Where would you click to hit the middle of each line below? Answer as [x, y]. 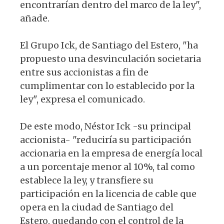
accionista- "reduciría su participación [106, 140]
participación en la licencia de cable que [108, 194]
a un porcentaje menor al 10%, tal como [107, 167]
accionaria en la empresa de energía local [111, 153]
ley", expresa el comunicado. [82, 99]
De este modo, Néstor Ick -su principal [105, 126]
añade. [35, 18]
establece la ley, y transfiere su [87, 180]
